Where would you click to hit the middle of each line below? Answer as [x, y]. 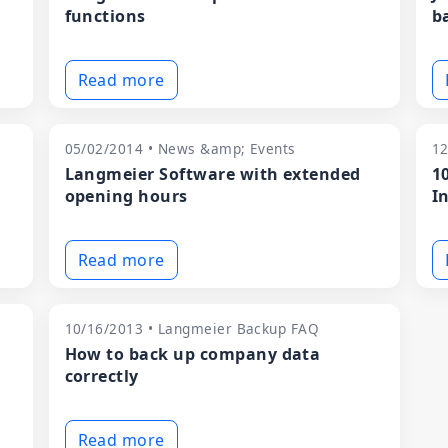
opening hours [126, 196]
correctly [101, 376]
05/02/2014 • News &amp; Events [180, 148]
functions [105, 16]
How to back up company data [192, 354]
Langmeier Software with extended [212, 174]
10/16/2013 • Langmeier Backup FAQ [192, 328]
